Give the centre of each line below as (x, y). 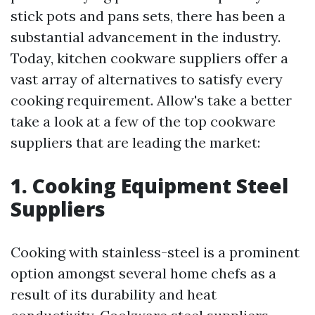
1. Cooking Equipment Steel (149, 186)
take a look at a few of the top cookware (143, 122)
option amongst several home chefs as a (143, 274)
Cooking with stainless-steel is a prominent (155, 252)
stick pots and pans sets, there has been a (148, 16)
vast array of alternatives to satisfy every (147, 79)
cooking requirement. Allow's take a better (151, 101)
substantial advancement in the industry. (146, 37)
